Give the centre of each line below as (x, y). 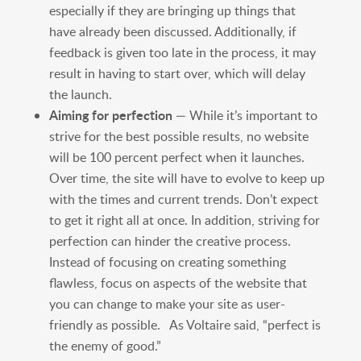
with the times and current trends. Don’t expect (183, 199)
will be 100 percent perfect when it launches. (176, 157)
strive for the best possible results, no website (178, 136)
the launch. (80, 94)
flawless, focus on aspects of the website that (178, 282)
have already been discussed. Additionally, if (172, 31)
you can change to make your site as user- (167, 303)
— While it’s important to (245, 115)
